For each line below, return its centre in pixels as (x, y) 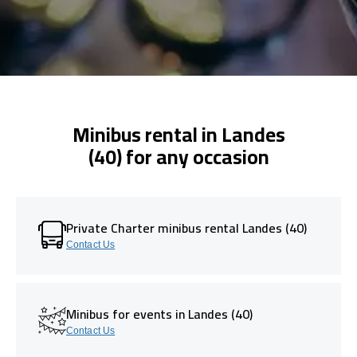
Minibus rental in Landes (178, 134)
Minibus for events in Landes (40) (159, 314)
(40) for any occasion (178, 156)
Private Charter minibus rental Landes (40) (186, 228)
